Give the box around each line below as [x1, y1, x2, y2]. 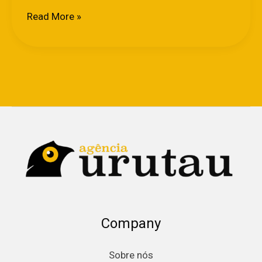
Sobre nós [109, 249, 153, 261]
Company [101, 215, 161, 232]
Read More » [26, 10, 81, 22]
